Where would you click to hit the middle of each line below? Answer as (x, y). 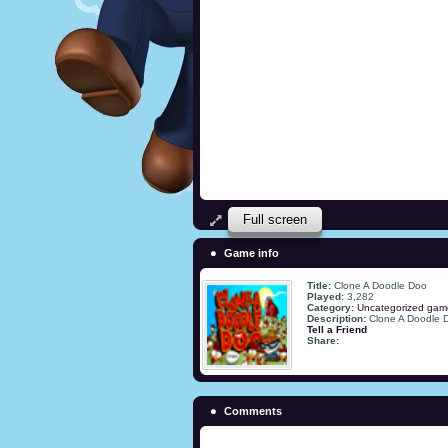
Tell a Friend (337, 329)
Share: (323, 340)
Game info (251, 252)
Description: (338, 318)
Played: (327, 296)
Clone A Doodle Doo (380, 285)
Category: (332, 307)
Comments (253, 410)
